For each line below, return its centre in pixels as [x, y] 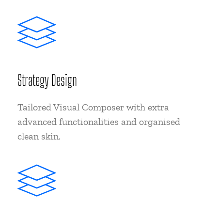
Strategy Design [47, 80]
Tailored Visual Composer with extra [93, 107]
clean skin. [39, 136]
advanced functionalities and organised [99, 122]
